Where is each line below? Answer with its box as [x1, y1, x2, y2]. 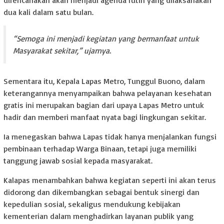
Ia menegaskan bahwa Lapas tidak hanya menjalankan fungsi [3, 131, 216, 142]
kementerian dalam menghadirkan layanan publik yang [3, 211, 193, 221]
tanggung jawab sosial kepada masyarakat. [3, 155, 152, 166]
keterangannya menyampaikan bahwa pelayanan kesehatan [3, 88, 211, 98]
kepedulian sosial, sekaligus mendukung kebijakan [3, 199, 180, 209]
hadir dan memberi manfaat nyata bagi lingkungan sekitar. [3, 112, 206, 122]
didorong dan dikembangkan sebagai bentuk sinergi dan [3, 187, 199, 197]
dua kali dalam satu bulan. [3, 7, 93, 17]
